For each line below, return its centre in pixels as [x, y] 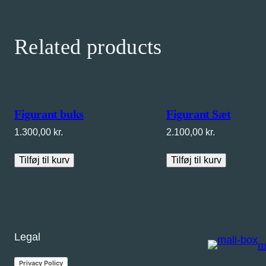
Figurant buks [49, 114]
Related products [88, 47]
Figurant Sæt [199, 114]
